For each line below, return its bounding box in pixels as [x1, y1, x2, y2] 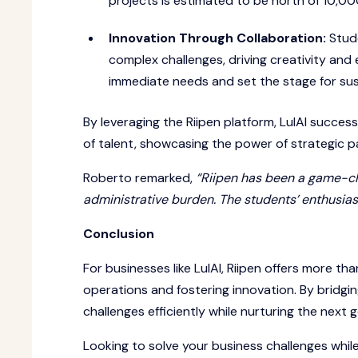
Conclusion [83, 225, 157, 242]
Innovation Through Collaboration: [109, 30, 329, 46]
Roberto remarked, [83, 169, 196, 186]
